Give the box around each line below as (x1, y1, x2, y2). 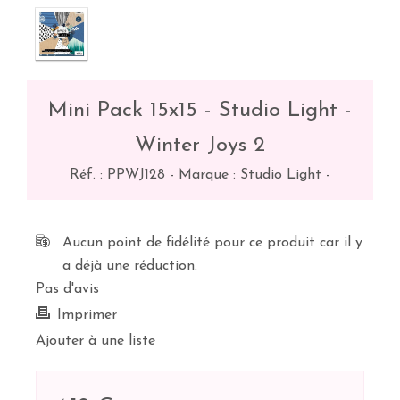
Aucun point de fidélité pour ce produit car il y (62, 236, 362, 250)
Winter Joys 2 (135, 135, 265, 156)
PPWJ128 (107, 168, 165, 182)
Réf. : (70, 168, 107, 182)
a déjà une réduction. (62, 259, 197, 273)
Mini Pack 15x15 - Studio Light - (48, 100, 352, 121)
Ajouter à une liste (36, 334, 155, 348)
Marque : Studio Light (179, 168, 326, 182)
